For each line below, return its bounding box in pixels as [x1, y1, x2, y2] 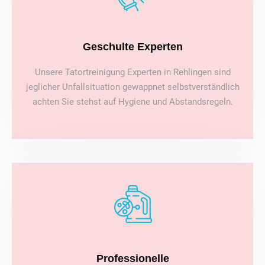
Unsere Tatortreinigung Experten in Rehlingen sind [34, 67, 231, 78]
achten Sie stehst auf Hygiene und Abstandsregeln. [32, 96, 233, 108]
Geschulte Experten [82, 41, 183, 53]
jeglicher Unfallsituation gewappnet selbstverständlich [25, 82, 240, 93]
